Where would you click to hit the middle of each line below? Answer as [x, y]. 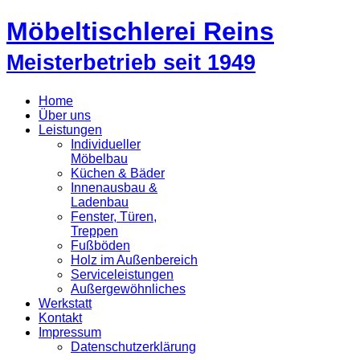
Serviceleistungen [122, 274]
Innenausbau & [114, 187]
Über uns [65, 115]
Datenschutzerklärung [133, 346]
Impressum [70, 332]
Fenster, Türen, [114, 216]
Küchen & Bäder [118, 173]
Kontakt [60, 317]
